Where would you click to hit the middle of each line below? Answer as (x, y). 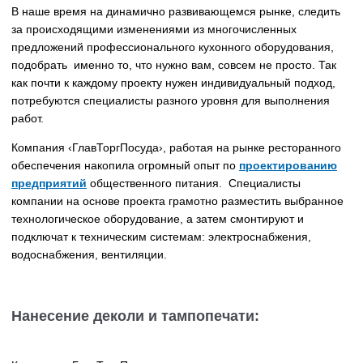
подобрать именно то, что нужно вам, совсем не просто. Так (174, 65)
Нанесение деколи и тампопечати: (135, 316)
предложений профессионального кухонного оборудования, (173, 47)
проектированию (288, 166)
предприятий (49, 184)
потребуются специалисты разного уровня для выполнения (171, 101)
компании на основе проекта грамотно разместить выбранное (177, 201)
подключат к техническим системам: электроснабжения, (161, 237)
